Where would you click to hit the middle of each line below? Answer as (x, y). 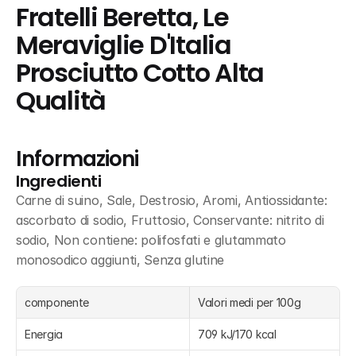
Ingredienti (59, 181)
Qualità (61, 101)
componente (57, 302)
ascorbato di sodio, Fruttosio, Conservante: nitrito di (170, 220)
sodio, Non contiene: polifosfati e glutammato (151, 240)
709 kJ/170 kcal (237, 334)
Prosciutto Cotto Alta (140, 73)
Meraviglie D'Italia (124, 45)
